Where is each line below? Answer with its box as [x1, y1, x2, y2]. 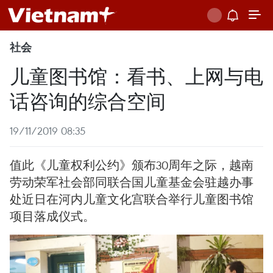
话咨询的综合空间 [10, 87, 166, 113]
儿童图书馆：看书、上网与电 [10, 62, 263, 88]
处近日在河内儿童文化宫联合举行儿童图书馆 [10, 191, 253, 207]
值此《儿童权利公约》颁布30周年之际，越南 [10, 157, 253, 172]
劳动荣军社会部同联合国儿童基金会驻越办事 [10, 174, 253, 190]
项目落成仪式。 [10, 208, 95, 224]
